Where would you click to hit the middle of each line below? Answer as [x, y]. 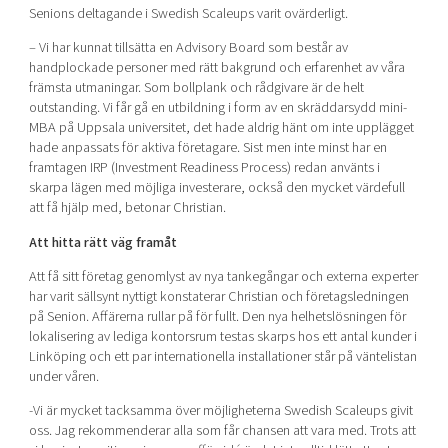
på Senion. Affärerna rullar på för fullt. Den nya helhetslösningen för [217, 317]
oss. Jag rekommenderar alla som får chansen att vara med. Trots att [222, 431]
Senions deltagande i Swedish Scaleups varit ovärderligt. [188, 13]
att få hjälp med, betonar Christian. [127, 208]
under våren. [63, 377]
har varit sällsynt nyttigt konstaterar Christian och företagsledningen [218, 297]
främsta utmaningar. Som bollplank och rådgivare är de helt [196, 88]
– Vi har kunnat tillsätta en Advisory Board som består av [188, 48]
